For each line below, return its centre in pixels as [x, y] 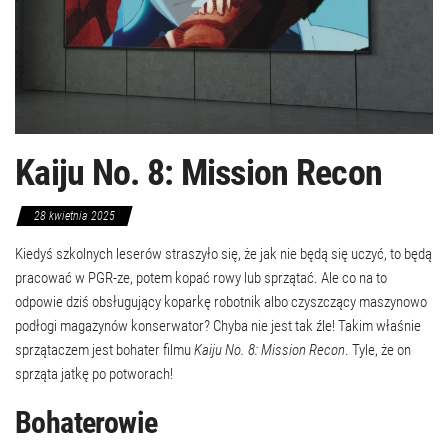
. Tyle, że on [378, 349]
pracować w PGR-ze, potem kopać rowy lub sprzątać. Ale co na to [201, 277]
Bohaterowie [86, 422]
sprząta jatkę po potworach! [94, 373]
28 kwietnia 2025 [74, 215]
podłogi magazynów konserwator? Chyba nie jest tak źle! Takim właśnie [218, 325]
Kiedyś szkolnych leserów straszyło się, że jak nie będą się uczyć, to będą [223, 253]
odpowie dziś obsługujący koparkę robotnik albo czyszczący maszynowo [221, 301]
